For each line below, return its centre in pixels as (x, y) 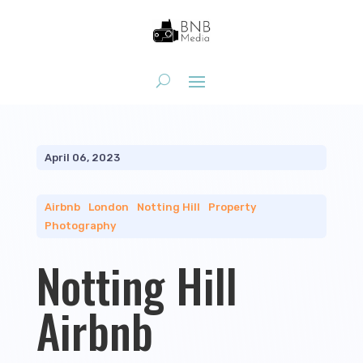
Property (232, 207)
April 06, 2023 (82, 158)
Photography (80, 226)
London (108, 207)
